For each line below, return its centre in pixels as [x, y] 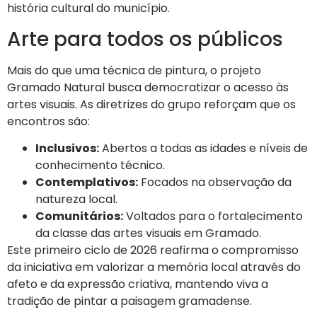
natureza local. [76, 200]
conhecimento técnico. [100, 166]
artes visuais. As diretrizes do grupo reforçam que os [151, 104]
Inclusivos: [67, 149]
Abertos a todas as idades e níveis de [203, 149]
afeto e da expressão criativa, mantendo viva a [138, 284]
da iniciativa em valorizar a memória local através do [154, 267]
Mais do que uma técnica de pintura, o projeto [134, 70]
